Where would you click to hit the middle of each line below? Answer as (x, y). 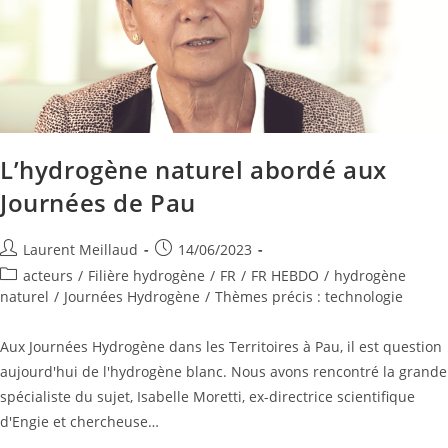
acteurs (48, 276)
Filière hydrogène (146, 276)
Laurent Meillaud (80, 250)
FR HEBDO (285, 276)
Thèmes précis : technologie (309, 297)
